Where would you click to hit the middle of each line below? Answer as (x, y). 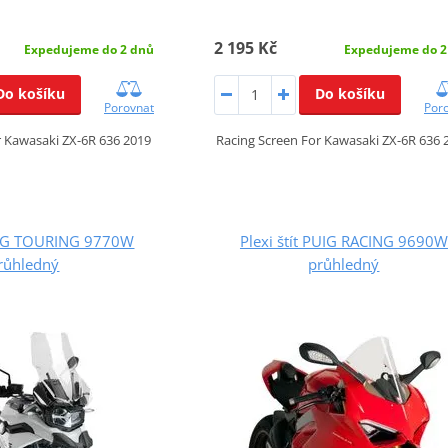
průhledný (344, 263)
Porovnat (129, 107)
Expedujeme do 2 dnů (89, 49)
